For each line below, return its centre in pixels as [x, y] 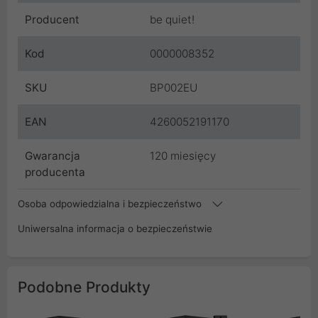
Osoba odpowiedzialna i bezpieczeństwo [111, 204]
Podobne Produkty [84, 287]
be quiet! [172, 20]
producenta [55, 172]
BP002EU [174, 88]
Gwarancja [53, 156]
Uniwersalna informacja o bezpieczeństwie [115, 229]
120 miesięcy [183, 156]
